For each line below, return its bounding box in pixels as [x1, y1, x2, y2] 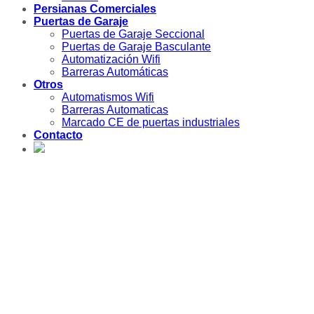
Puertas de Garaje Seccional [62, 28, 205, 41]
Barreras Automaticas [62, 104, 168, 116]
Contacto [34, 129, 83, 142]
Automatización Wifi [62, 53, 161, 66]
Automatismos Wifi [62, 91, 154, 104]
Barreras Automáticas [62, 66, 168, 78]
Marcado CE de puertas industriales [62, 116, 240, 129]
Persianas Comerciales [34, 3, 156, 15]
